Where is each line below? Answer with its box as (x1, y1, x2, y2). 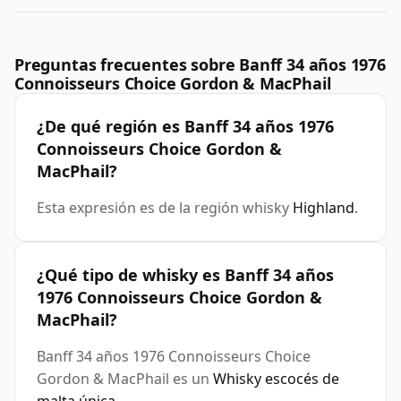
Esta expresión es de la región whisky (37, 198, 293, 218)
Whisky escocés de (213, 369, 339, 389)
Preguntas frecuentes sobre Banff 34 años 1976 (14, 54, 386, 76)
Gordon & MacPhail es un (37, 369, 213, 389)
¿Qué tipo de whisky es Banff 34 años (37, 264, 334, 286)
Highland (293, 198, 354, 218)
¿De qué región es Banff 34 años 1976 (37, 115, 334, 138)
